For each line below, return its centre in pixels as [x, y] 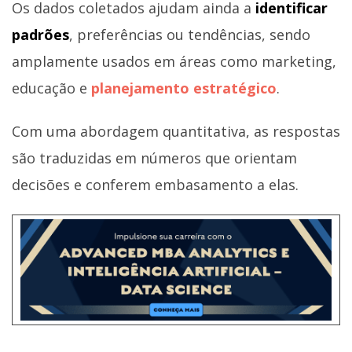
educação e [51, 88]
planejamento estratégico [184, 88]
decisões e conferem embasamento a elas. [155, 184]
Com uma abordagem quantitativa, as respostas [176, 131]
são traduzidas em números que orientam [154, 158]
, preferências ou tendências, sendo [190, 34]
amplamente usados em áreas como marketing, [174, 61]
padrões [40, 34]
